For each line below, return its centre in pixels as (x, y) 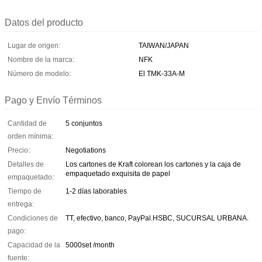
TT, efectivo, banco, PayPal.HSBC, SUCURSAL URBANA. (157, 218)
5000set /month (90, 245)
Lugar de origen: (34, 45)
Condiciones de (33, 218)
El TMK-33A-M (162, 73)
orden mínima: (30, 136)
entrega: (21, 204)
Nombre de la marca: (41, 59)
